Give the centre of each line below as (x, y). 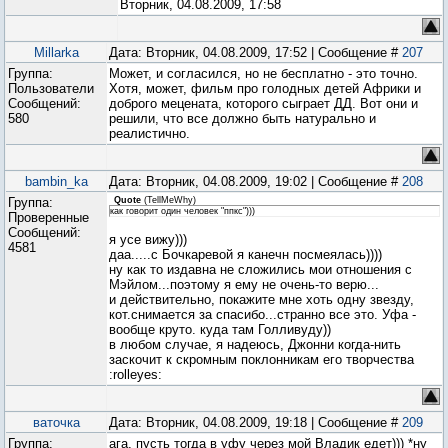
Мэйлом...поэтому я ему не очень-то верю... (244, 284)
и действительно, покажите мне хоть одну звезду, (261, 299)
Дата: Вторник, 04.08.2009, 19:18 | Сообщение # (255, 422)
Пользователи (51, 88)
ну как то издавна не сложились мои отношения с (260, 269)
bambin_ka (56, 181)
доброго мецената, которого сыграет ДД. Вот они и (263, 103)
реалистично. (149, 133)
